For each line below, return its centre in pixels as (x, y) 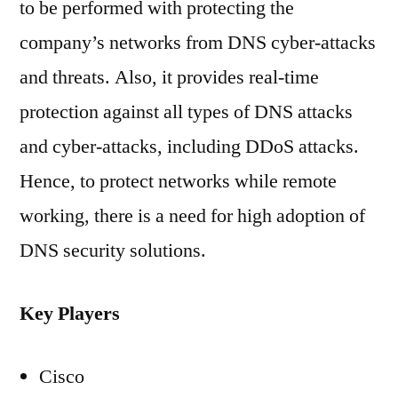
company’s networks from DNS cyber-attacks (198, 43)
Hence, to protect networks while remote (178, 181)
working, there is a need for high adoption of (192, 216)
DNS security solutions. (113, 251)
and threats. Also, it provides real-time (169, 77)
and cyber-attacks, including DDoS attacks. (189, 147)
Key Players (70, 314)
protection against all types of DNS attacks (186, 112)
